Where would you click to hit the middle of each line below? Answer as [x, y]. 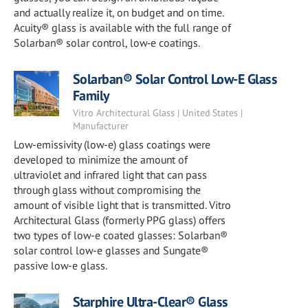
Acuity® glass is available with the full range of [122, 27]
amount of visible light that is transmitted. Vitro [122, 205]
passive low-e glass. [60, 265]
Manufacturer [100, 126]
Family [91, 96]
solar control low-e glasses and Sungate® [111, 250]
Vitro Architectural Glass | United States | [157, 113]
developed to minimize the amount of [101, 159]
